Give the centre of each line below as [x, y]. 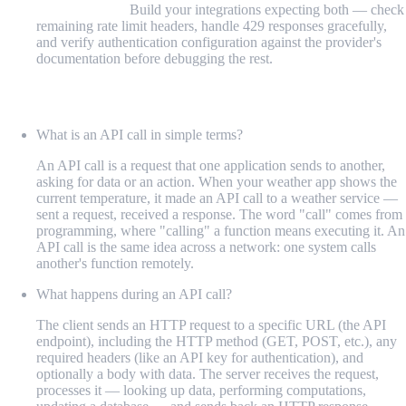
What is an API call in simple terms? [140, 135]
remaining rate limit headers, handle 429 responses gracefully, [212, 25]
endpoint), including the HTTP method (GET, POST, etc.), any [217, 342]
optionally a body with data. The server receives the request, [208, 374]
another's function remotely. [115, 264]
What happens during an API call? [134, 295]
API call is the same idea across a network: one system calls [206, 247]
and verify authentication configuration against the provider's [209, 42]
